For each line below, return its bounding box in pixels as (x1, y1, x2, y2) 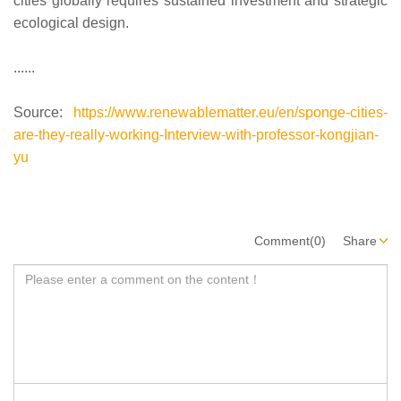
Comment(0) (254, 233, 326, 248)
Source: (13, 104, 63, 120)
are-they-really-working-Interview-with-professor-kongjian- (13, 126, 379, 142)
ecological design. (13, 14, 129, 30)
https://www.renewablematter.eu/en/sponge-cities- (63, 104, 388, 120)
